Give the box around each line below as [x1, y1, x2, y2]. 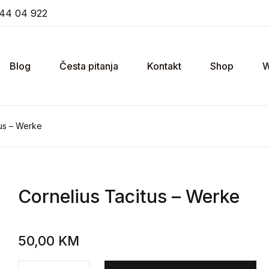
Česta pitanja [59, 59, 118, 72]
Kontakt [147, 59, 181, 72]
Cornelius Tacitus [18, 186, 168, 207]
